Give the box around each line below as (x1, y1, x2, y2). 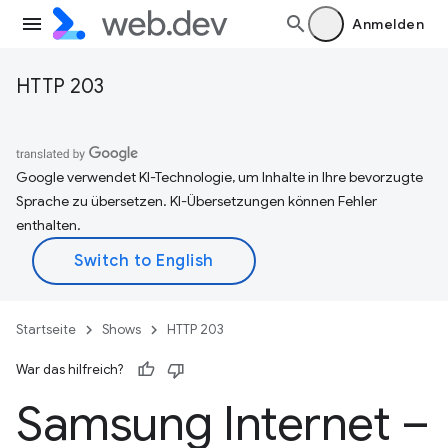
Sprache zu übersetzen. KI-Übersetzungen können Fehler (16, 192, 377, 210)
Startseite (16, 321, 76, 338)
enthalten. (16, 216, 81, 234)
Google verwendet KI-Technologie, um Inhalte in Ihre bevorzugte (16, 168, 423, 186)
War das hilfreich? (16, 361, 123, 378)
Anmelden (352, 15, 424, 33)
